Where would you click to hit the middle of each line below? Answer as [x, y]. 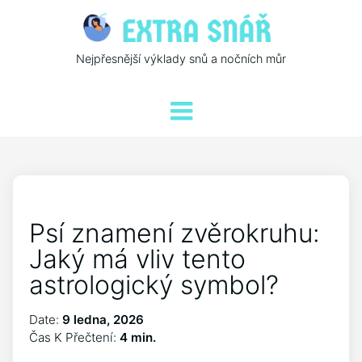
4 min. [138, 338]
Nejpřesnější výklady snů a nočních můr [181, 59]
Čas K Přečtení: [74, 338]
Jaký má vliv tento [137, 259]
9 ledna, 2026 [103, 320]
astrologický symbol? [154, 285]
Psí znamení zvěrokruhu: [175, 234]
